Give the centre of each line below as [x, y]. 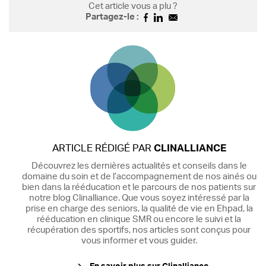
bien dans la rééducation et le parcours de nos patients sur [139, 187]
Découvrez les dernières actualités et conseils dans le [139, 166]
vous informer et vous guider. [139, 240]
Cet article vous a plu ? [133, 6]
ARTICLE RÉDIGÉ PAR [103, 148]
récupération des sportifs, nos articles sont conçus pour [139, 230]
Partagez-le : [112, 17]
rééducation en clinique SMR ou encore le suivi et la [139, 219]
